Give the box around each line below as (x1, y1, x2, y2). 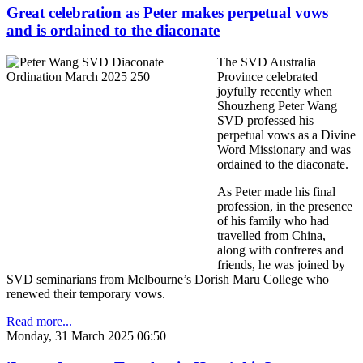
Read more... (6, 314, 72, 328)
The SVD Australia (217, 54, 316, 69)
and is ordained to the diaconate (6, 22, 220, 40)
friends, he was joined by (217, 257, 345, 271)
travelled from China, (217, 228, 326, 242)
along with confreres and (217, 242, 344, 257)
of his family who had (217, 213, 329, 228)
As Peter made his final (217, 184, 335, 199)
